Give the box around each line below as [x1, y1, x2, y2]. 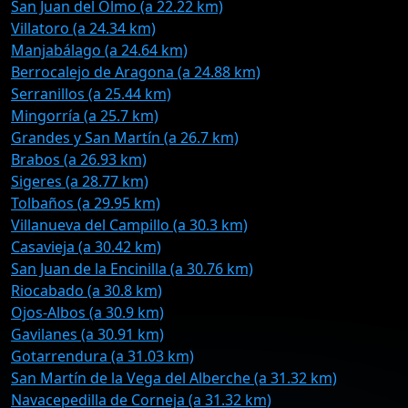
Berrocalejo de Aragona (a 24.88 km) [11, 62, 260, 82]
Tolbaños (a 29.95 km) [11, 193, 160, 213]
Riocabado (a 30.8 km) [11, 280, 162, 301]
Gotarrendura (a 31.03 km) [11, 346, 194, 366]
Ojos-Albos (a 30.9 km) [11, 302, 164, 322]
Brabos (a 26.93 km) [11, 149, 147, 169]
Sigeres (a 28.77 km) [11, 171, 148, 191]
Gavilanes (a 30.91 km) [11, 324, 164, 344]
